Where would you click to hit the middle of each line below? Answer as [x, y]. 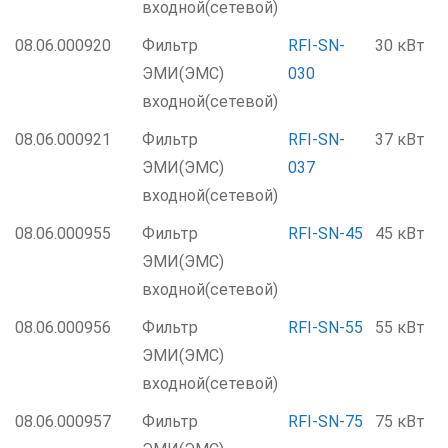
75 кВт [400, 421]
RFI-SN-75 [325, 421]
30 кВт [400, 45]
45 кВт [400, 233]
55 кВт [400, 327]
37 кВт [400, 139]
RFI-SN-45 [325, 233]
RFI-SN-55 [325, 327]
